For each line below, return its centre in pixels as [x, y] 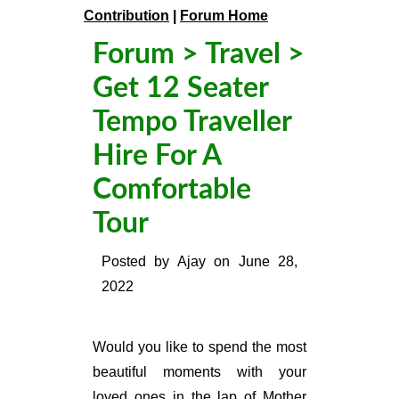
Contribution [126, 16]
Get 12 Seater [180, 88]
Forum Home [224, 16]
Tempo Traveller [192, 122]
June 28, [268, 261]
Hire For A [157, 156]
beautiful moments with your [199, 372]
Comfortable [172, 190]
